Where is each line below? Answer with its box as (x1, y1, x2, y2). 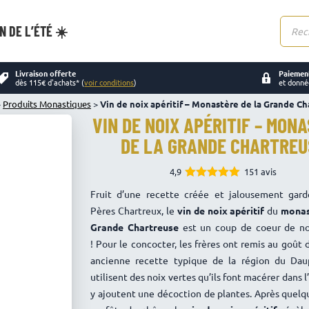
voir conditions (84, 77, 134, 88)
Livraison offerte (15, 68, 77, 79)
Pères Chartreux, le (90, 204, 177, 217)
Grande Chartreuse (90, 221, 179, 233)
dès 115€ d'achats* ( (15, 77, 85, 88)
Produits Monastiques (3, 98, 91, 110)
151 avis (243, 166, 277, 177)
